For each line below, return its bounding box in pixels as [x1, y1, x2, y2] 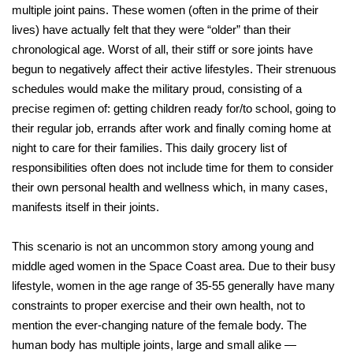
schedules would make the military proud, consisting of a [12, 82, 302, 96]
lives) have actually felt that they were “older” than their [12, 23, 291, 37]
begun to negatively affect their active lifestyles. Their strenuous [12, 62, 336, 76]
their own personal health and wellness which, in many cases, [12, 180, 328, 195]
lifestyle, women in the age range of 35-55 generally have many [12, 279, 335, 293]
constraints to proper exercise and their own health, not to [12, 299, 305, 313]
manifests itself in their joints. [12, 200, 159, 214]
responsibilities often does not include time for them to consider [12, 161, 333, 175]
